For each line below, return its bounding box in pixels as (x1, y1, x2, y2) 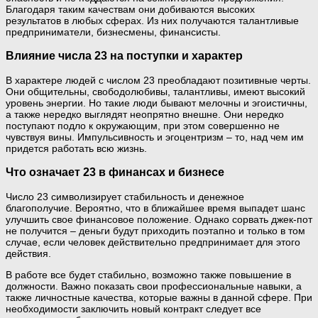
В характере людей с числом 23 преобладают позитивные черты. (6, 74, 311, 86)
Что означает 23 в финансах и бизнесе (6, 165, 224, 179)
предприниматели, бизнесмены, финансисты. (6, 26, 221, 38)
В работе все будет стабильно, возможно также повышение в (6, 268, 291, 280)
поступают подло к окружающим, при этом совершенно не (6, 119, 280, 131)
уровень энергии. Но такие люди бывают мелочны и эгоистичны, (6, 97, 307, 109)
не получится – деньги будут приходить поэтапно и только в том (6, 224, 305, 236)
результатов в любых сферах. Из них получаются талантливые (6, 14, 299, 26)
